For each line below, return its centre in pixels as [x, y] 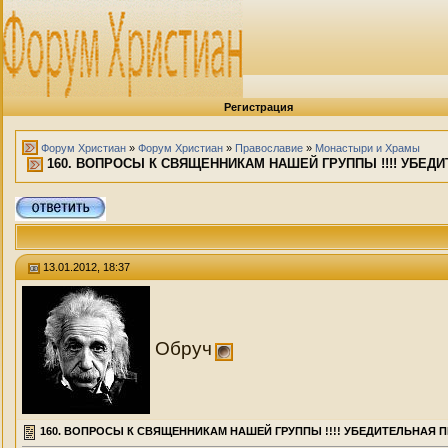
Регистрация [258, 107]
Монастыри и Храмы [367, 148]
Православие [269, 148]
